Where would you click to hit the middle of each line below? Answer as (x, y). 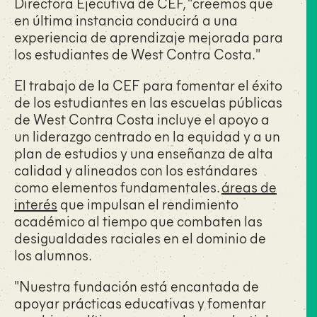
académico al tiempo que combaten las (138, 220)
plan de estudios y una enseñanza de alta (144, 152)
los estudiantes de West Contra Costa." (139, 53)
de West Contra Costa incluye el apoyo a (142, 119)
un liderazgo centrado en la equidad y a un (147, 136)
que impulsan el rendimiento (148, 203)
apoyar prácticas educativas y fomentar (140, 302)
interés (36, 203)
